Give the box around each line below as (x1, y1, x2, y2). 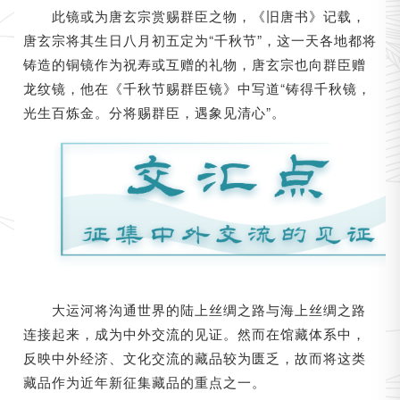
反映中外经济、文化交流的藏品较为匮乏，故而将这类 (22, 347, 366, 367)
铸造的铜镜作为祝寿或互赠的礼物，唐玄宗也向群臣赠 (22, 54, 366, 73)
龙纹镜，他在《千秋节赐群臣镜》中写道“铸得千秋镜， (22, 78, 371, 97)
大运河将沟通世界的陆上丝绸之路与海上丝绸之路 (51, 299, 366, 319)
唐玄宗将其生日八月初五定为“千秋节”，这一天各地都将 (22, 29, 377, 49)
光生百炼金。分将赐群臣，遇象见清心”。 (22, 102, 286, 121)
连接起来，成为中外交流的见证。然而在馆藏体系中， (22, 323, 366, 343)
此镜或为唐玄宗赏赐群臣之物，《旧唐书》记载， (51, 5, 366, 25)
